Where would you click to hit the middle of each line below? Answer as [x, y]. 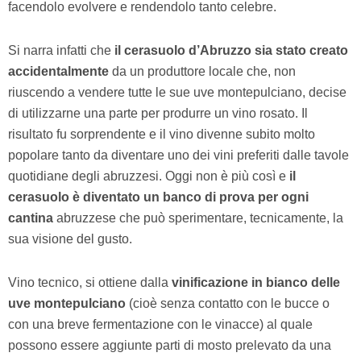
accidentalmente [58, 71]
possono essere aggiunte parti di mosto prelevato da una [170, 345]
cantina [31, 218]
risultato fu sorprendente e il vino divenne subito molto [162, 134]
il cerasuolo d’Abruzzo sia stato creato [231, 50]
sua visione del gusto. [70, 239]
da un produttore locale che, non [202, 71]
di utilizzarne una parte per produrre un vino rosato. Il [158, 113]
